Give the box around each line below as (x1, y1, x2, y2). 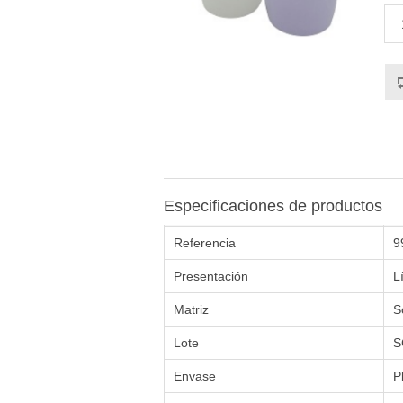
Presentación (174, 269, 248, 284)
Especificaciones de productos (164, 197, 382, 216)
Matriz (174, 302, 209, 318)
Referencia (174, 236, 236, 251)
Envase (174, 369, 216, 384)
